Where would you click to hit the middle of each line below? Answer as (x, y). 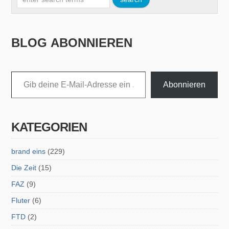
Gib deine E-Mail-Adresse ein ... (20, 71)
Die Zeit (24, 168)
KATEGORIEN (49, 127)
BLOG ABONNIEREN (72, 43)
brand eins (29, 151)
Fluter (21, 200)
